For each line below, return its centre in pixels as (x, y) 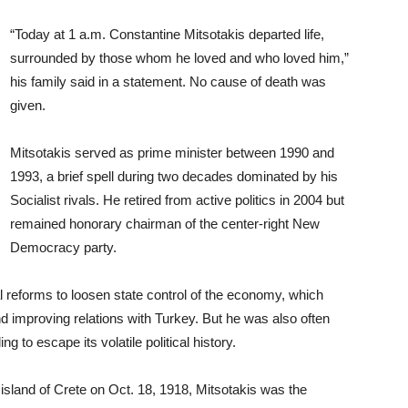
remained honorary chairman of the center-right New (165, 224)
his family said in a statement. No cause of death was (168, 82)
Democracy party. (63, 247)
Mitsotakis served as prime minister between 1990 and (172, 153)
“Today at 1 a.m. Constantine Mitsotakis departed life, (167, 34)
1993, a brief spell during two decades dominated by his (174, 176)
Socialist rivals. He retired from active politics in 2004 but (177, 200)
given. (28, 105)
